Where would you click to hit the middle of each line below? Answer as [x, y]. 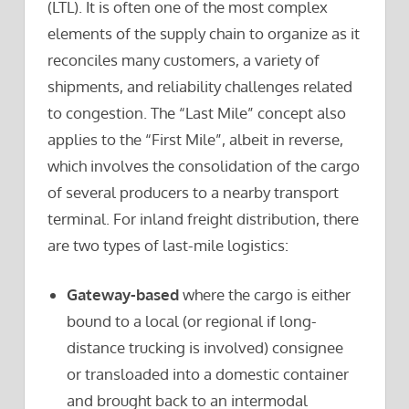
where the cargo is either [265, 294]
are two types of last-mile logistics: [168, 245]
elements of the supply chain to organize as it [204, 33]
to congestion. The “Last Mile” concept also [197, 112]
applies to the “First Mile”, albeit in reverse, [195, 139]
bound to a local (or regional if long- [192, 321]
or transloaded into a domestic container [208, 374]
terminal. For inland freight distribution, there [203, 218]
